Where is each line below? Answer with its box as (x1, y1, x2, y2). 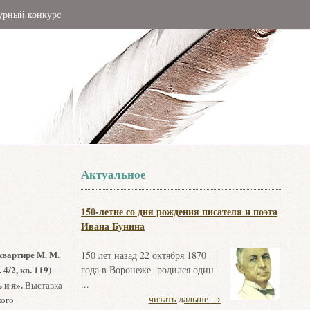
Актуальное (81, 165, 147, 183)
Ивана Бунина (81, 219, 145, 233)
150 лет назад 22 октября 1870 (81, 248, 207, 262)
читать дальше (148, 292, 211, 305)
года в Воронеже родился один (81, 263, 215, 276)
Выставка (22, 279, 62, 291)
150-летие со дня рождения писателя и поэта (81, 204, 278, 219)
